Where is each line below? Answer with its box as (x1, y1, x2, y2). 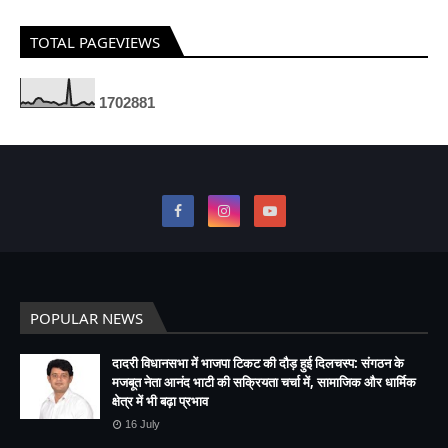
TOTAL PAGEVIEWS (30, 31, 160, 52)
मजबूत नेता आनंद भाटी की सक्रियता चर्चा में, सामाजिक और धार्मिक (112, 372, 416, 391)
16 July (125, 417, 160, 430)
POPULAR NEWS (30, 307, 143, 328)
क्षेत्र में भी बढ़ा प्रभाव (112, 391, 208, 410)
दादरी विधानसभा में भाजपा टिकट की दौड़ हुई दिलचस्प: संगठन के (112, 353, 404, 372)
